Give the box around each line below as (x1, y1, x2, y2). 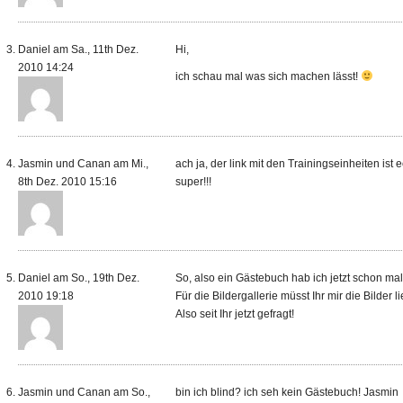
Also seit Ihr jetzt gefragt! (175, 308, 294, 320)
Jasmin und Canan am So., (18, 386, 150, 399)
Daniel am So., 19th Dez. (18, 272, 139, 284)
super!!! (175, 175, 211, 188)
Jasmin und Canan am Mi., (18, 157, 148, 170)
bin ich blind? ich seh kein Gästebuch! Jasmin (175, 386, 399, 399)
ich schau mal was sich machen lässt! (175, 70, 361, 83)
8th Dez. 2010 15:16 (18, 175, 117, 188)
